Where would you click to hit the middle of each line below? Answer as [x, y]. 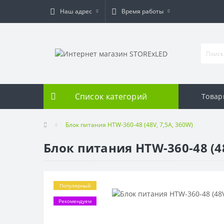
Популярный [75, 185]
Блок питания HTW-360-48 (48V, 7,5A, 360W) [129, 125]
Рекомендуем [75, 201]
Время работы [142, 11]
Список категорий [111, 96]
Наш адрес [76, 11]
